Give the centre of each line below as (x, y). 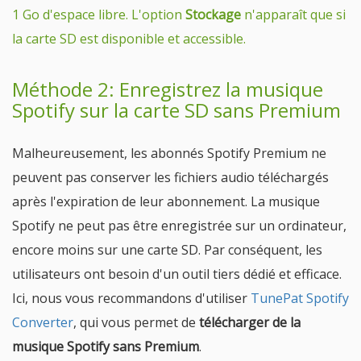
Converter (43, 322)
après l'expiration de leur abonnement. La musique (166, 201)
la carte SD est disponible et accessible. (129, 39)
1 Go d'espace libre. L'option (99, 15)
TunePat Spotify (300, 298)
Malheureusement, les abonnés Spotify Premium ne (169, 153)
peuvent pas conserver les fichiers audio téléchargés (170, 177)
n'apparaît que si (293, 15)
